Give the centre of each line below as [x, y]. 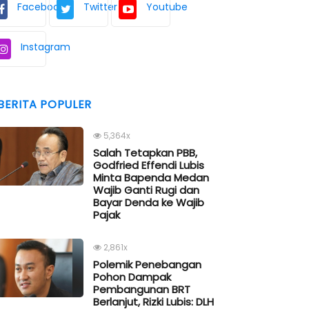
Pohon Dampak [132, 277]
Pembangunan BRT [142, 290]
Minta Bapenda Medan [151, 178]
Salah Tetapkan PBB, [145, 153]
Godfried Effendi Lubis [149, 166]
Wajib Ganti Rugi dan [146, 190]
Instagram [46, 47]
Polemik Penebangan [147, 265]
